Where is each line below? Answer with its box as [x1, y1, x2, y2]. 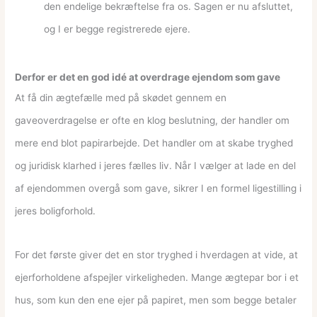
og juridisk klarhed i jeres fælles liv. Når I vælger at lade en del [15, 159, 296, 171]
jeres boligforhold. [15, 204, 96, 217]
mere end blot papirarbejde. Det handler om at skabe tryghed [15, 137, 294, 149]
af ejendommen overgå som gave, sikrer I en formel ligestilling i [15, 182, 302, 194]
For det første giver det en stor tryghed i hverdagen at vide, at [15, 248, 299, 260]
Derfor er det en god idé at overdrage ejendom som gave [15, 71, 281, 83]
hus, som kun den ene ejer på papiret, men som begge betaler [15, 294, 297, 306]
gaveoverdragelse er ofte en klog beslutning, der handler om [15, 114, 290, 126]
